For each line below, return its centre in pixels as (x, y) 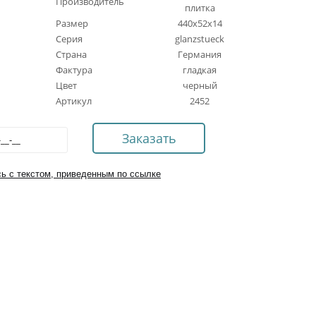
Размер (72, 23)
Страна (71, 54)
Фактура (74, 70)
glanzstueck (200, 39)
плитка (200, 8)
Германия (200, 54)
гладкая (200, 70)
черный (200, 85)
